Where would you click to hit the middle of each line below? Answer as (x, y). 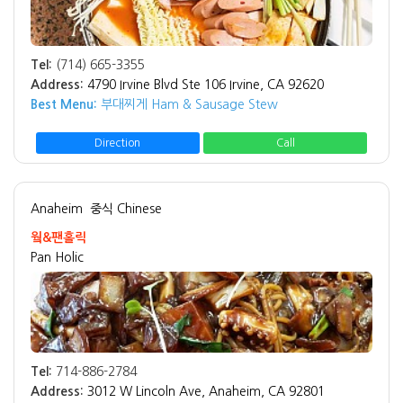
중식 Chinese (126, 209)
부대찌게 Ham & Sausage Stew (188, 105)
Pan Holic (57, 258)
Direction (118, 143)
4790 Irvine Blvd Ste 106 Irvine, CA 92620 (206, 85)
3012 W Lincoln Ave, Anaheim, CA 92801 (206, 392)
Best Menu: (64, 105)
